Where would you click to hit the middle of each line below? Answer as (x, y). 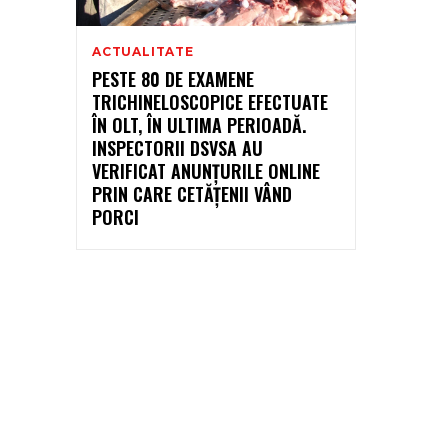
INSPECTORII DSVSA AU (177, 147)
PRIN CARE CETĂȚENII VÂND (192, 193)
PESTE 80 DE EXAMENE (173, 78)
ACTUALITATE (143, 51)
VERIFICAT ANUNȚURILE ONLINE (206, 170)
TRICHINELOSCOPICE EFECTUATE (210, 101)
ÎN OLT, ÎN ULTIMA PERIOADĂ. (199, 124)
